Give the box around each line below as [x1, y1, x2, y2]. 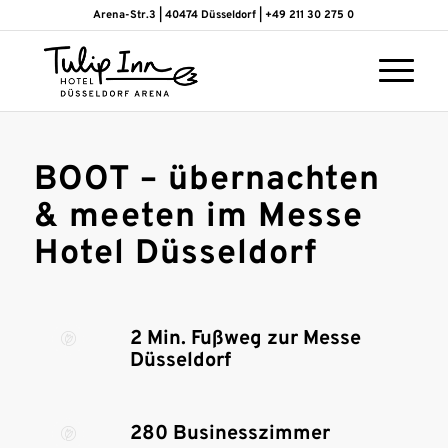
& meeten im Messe [33, 196, 363, 239]
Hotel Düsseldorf [33, 233, 317, 276]
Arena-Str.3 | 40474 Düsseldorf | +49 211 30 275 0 [93, 8, 355, 22]
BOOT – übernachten [33, 159, 380, 202]
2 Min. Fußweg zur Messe [129, 326, 361, 352]
